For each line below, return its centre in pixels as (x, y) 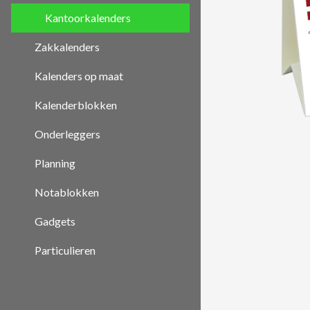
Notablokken (67, 192)
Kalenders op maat (79, 76)
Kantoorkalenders (88, 18)
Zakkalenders (67, 47)
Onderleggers (67, 134)
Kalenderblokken (76, 105)
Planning (55, 163)
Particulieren (65, 250)
